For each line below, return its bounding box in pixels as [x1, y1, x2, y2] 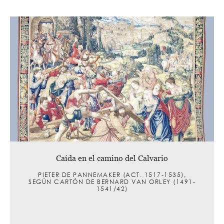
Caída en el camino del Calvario [56, 153, 168, 162]
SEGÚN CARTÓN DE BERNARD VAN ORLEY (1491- [28, 177, 195, 186]
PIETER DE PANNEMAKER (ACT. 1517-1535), [38, 170, 186, 179]
